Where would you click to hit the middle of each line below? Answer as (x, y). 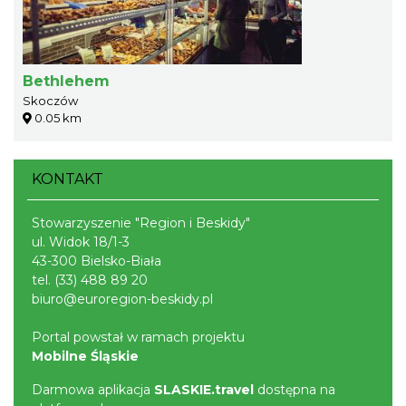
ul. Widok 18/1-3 (81, 242)
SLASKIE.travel (204, 389)
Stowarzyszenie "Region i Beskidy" (141, 222)
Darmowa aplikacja (93, 389)
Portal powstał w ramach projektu (138, 337)
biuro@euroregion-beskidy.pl (122, 299)
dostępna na (295, 389)
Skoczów (50, 100)
